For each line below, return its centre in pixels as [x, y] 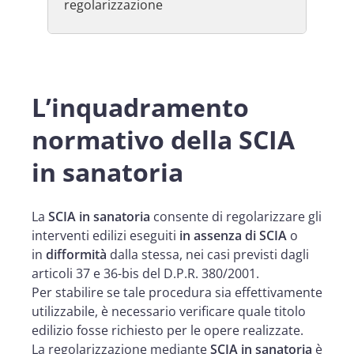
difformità [76, 254]
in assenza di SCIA [233, 235]
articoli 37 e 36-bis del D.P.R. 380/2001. [145, 273]
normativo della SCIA [163, 139]
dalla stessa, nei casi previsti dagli [208, 254]
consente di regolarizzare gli [236, 216]
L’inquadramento [140, 107]
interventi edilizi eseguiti [105, 235]
